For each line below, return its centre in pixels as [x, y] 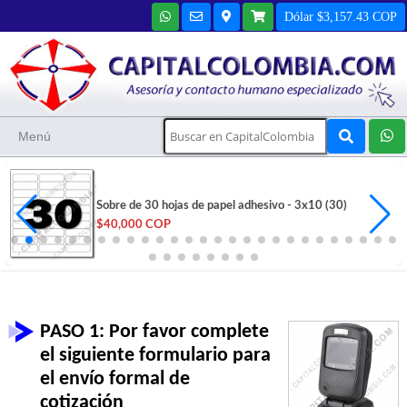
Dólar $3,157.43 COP [341, 16]
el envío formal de [115, 380]
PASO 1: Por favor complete [155, 333]
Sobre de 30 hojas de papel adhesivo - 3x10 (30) [222, 206]
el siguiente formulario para [156, 356]
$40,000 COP [134, 225]
